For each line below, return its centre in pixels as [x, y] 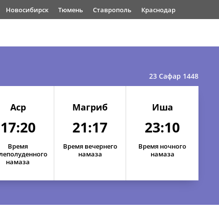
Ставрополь [112, 10]
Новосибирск [27, 10]
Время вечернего [90, 146]
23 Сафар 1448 [174, 76]
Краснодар [158, 10]
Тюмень [71, 10]
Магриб [90, 107]
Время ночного [163, 146]
